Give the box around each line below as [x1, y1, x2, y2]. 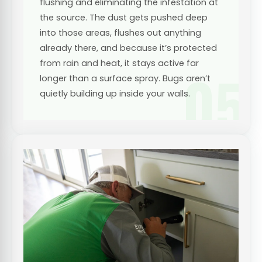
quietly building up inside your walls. [40, 87, 190, 99]
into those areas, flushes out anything [40, 26, 201, 39]
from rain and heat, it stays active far [40, 57, 199, 69]
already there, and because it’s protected [40, 42, 217, 54]
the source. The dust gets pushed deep [40, 11, 208, 23]
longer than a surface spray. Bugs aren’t [40, 72, 211, 84]
